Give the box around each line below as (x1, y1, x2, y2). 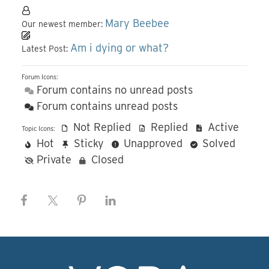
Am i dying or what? (70, 41, 169, 54)
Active (205, 121, 239, 133)
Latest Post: (22, 44, 70, 53)
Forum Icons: (22, 73, 58, 81)
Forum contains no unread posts (34, 83, 193, 96)
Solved (199, 137, 235, 150)
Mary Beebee (105, 17, 169, 29)
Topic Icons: (22, 124, 55, 133)
